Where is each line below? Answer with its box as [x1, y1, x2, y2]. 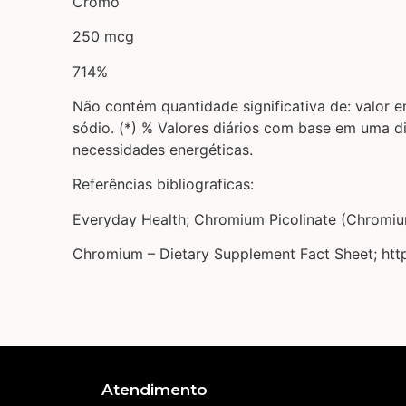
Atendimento [101, 380, 208, 399]
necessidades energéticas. [72, 140, 253, 159]
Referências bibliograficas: [72, 175, 254, 194]
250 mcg [72, 27, 134, 46]
